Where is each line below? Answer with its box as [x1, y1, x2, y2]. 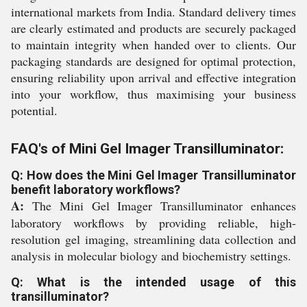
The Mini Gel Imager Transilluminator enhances [24, 197, 296, 214]
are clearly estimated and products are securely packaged [11, 20, 296, 36]
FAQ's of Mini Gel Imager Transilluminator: [11, 140, 284, 157]
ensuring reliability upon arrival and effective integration [11, 69, 296, 86]
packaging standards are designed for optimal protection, [11, 53, 296, 69]
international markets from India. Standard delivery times [11, 3, 296, 20]
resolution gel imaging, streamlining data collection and [11, 231, 296, 247]
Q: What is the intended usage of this [11, 275, 296, 289]
